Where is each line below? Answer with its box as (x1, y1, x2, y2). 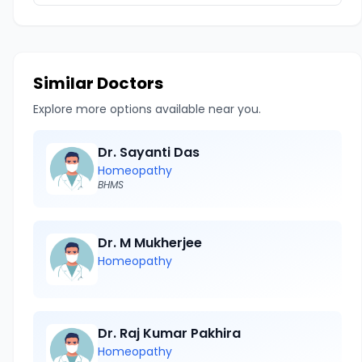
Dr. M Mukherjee (98, 234, 202, 252)
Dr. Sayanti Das (98, 143, 200, 162)
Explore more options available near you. (33, 101, 261, 117)
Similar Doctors (33, 72, 163, 95)
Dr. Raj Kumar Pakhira (98, 324, 241, 343)
